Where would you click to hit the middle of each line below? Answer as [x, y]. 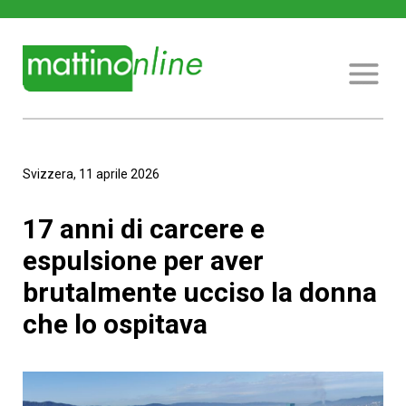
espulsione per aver [143, 261]
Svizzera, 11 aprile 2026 [91, 174]
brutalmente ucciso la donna [200, 292]
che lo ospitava [115, 324]
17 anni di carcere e [144, 229]
